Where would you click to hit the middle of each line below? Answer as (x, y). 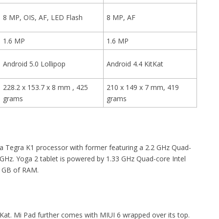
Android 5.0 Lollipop (34, 64)
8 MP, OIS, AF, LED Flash (43, 17)
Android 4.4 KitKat (135, 64)
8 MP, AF (121, 17)
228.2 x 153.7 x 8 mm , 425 (45, 87)
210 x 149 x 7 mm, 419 (143, 87)
